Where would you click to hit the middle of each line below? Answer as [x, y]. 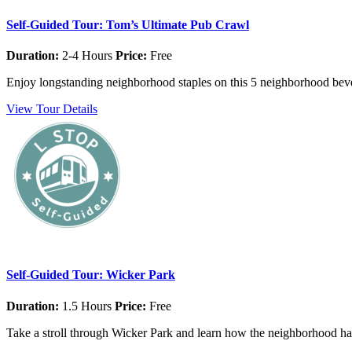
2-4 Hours [86, 56]
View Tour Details [52, 109]
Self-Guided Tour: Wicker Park [91, 275]
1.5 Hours [85, 306]
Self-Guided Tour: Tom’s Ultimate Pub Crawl [128, 24]
